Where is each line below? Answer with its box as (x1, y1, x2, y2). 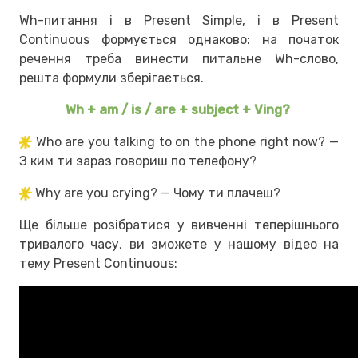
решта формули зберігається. (19, 70, 207, 86)
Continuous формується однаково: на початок (19, 31, 339, 47)
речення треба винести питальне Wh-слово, (19, 50, 339, 66)
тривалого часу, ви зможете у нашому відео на (19, 236, 339, 252)
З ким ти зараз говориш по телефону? (19, 153, 257, 169)
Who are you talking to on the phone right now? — (35, 133, 340, 149)
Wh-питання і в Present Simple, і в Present (19, 12, 339, 28)
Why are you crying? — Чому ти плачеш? (35, 185, 280, 201)
